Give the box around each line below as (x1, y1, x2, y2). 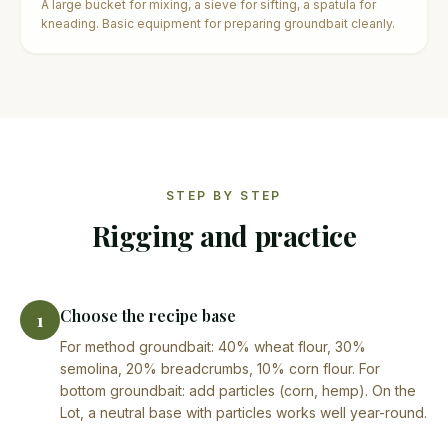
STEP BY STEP (166, 187, 282, 203)
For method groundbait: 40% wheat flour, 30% (60, 337, 366, 355)
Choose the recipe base (60, 304, 236, 326)
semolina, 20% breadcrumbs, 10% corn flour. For (60, 359, 380, 377)
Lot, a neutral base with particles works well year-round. (60, 403, 427, 421)
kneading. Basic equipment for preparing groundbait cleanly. (41, 15, 395, 31)
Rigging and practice (91, 216, 357, 254)
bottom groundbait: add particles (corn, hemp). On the (60, 381, 416, 399)
